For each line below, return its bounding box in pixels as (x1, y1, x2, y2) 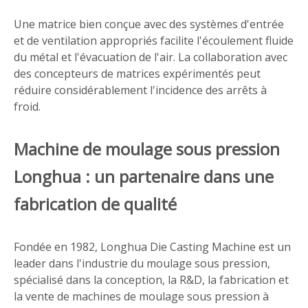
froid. (14, 99, 41, 114)
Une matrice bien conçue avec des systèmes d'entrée (14, 16, 284, 32)
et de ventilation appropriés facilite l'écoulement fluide (14, 33, 294, 48)
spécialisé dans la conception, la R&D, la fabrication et (14, 272, 289, 287)
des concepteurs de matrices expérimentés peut (14, 66, 261, 81)
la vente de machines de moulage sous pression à (14, 289, 269, 304)
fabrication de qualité (14, 192, 177, 215)
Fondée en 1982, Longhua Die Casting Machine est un (14, 239, 291, 254)
